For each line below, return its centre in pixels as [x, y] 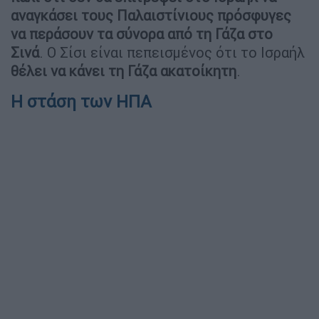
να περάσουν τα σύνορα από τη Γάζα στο [142, 34]
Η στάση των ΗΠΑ [81, 102]
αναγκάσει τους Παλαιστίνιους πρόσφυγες [151, 16]
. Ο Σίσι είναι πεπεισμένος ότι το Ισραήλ [172, 53]
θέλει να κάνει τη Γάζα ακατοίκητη [124, 71]
